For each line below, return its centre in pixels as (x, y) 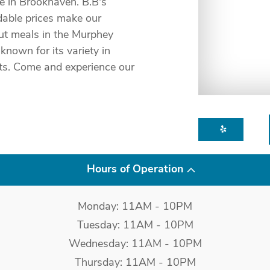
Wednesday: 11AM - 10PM (135, 245)
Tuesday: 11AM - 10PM (135, 226)
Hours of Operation (135, 170)
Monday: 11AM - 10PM (135, 207)
